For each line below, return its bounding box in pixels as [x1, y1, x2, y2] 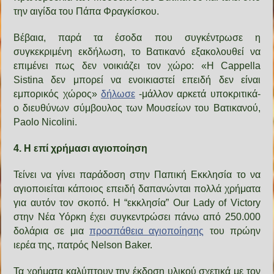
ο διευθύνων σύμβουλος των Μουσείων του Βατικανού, [13, 102, 261, 113]
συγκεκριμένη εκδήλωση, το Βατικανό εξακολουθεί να [13, 46, 261, 57]
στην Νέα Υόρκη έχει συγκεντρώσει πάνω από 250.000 [13, 211, 261, 222]
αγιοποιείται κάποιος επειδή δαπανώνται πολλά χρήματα [13, 183, 261, 194]
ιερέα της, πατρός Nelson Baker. [13, 239, 153, 250]
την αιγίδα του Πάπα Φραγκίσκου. [13, 6, 160, 17]
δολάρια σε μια [13, 225, 89, 236]
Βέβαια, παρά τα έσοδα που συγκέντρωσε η [13, 32, 261, 43]
